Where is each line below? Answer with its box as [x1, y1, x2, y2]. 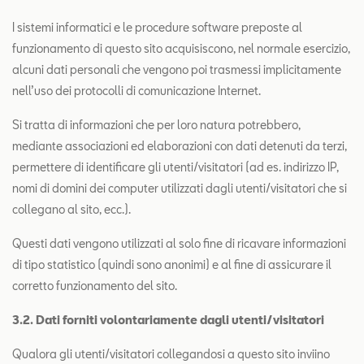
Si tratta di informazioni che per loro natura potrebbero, [12, 118, 301, 132]
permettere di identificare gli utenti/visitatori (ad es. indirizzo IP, [12, 160, 339, 174]
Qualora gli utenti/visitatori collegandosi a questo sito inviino [12, 347, 330, 361]
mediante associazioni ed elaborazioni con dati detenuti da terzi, [12, 139, 347, 153]
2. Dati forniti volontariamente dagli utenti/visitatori [23, 313, 324, 327]
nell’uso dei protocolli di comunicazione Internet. [12, 84, 261, 97]
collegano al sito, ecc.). [12, 202, 131, 216]
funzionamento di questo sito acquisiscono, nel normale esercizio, [12, 41, 350, 55]
